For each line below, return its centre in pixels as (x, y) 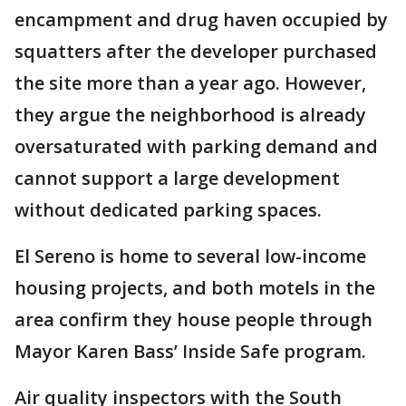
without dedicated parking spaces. (168, 210)
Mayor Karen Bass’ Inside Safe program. (190, 351)
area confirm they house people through (193, 319)
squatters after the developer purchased (196, 51)
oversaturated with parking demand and (196, 146)
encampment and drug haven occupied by (201, 19)
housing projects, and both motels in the (195, 288)
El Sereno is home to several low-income (190, 256)
